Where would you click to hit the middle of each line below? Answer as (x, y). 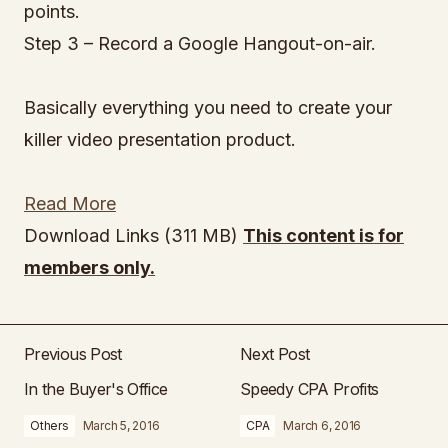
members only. (89, 267)
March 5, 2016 (121, 425)
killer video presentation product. (160, 139)
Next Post (275, 354)
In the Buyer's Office (96, 389)
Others (49, 425)
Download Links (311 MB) (133, 235)
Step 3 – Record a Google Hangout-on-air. (200, 43)
